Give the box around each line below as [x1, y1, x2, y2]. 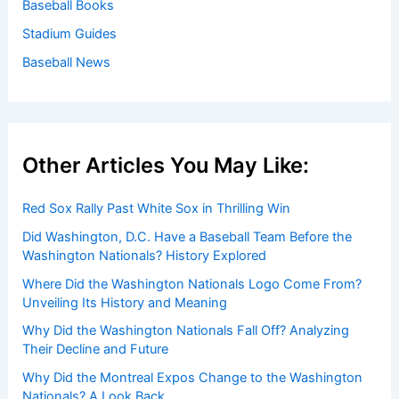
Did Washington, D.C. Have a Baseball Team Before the [22, 228, 353, 245]
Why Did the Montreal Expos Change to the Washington [22, 370, 363, 387]
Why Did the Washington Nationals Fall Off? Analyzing [22, 322, 350, 339]
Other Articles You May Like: [22, 151, 310, 178]
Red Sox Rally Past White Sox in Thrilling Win [22, 199, 291, 216]
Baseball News [22, 53, 111, 70]
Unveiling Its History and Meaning [22, 294, 228, 311]
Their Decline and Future [22, 341, 169, 358]
